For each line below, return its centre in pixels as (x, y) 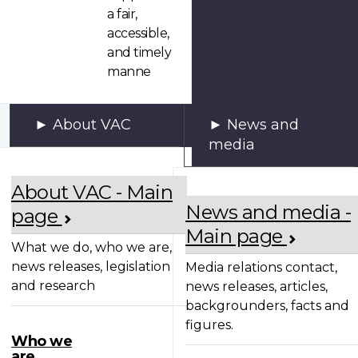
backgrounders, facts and (267, 306)
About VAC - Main (92, 193)
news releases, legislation (91, 267)
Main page (236, 237)
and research (53, 286)
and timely (139, 52)
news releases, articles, (257, 287)
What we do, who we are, (91, 248)
